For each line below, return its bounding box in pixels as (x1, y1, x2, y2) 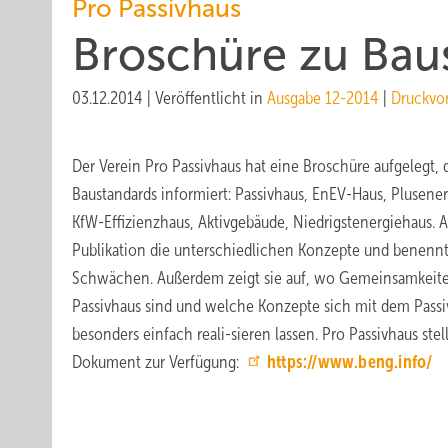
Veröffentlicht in (155, 88, 267, 108)
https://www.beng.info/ (267, 352, 433, 372)
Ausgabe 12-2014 (267, 88, 379, 108)
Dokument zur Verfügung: (72, 352, 243, 372)
